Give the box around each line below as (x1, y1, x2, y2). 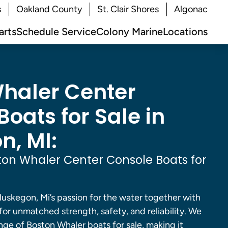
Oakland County (16, 4, 82, 15)
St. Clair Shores (97, 4, 159, 15)
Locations (163, 25, 208, 38)
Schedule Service (16, 25, 96, 38)
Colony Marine (96, 25, 163, 38)
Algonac (174, 4, 208, 15)
